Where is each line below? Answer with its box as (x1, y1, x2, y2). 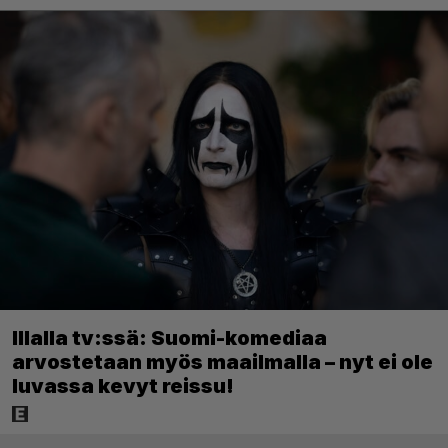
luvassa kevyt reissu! (12, 373, 234, 398)
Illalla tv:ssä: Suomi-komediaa (12, 325, 327, 350)
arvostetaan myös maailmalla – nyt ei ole (12, 349, 433, 374)
